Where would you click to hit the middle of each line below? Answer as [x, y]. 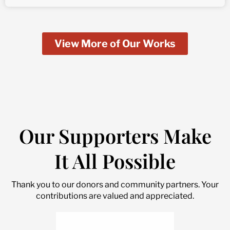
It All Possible [115, 161]
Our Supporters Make [115, 136]
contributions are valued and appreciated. [115, 196]
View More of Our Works [115, 44]
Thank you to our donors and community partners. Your [115, 185]
